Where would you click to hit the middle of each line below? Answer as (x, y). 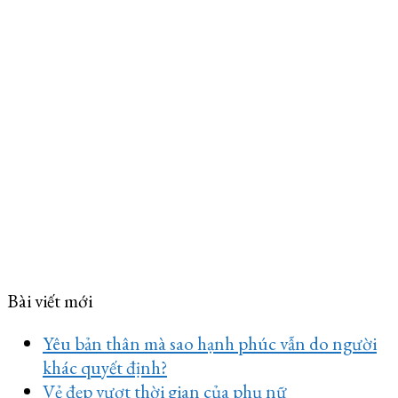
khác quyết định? (105, 368)
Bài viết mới (50, 301)
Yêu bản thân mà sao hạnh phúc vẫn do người (210, 344)
